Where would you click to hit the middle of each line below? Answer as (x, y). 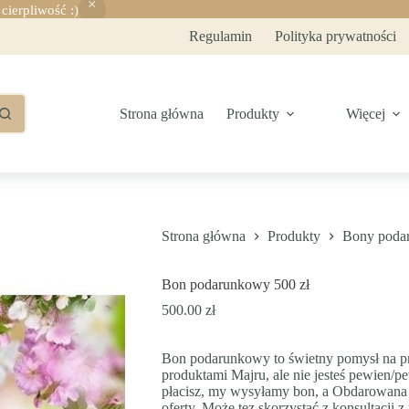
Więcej (366, 113)
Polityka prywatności (336, 36)
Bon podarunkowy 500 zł (235, 285)
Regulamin (221, 36)
